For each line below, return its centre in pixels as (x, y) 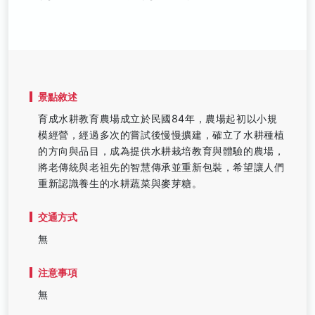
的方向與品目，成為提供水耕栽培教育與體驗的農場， (161, 151)
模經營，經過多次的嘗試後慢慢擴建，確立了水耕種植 (161, 135)
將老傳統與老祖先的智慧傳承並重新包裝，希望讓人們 (161, 167)
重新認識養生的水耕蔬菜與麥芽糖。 (120, 183)
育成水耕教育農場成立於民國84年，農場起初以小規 (158, 118)
